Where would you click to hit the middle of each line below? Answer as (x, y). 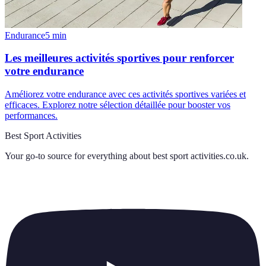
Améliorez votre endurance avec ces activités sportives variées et (125, 94)
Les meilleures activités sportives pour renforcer (119, 58)
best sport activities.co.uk (199, 156)
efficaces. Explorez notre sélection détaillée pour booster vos (118, 105)
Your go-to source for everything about (77, 156)
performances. (31, 116)
